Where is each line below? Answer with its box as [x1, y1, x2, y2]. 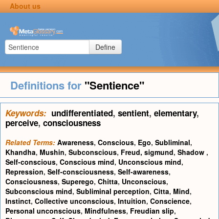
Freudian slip [130, 206, 174, 216]
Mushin [40, 147, 65, 157]
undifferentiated [51, 107, 113, 119]
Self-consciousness [47, 167, 114, 176]
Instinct [5, 196, 31, 206]
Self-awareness [118, 167, 169, 176]
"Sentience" [84, 77, 144, 93]
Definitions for [10, 77, 85, 93]
